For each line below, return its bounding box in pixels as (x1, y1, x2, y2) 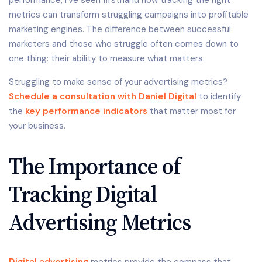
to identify (196, 91, 241, 103)
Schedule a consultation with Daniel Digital (9, 91, 196, 103)
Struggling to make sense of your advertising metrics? (9, 76, 227, 88)
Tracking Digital (9, 178, 157, 210)
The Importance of (9, 150, 180, 182)
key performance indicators (25, 105, 147, 118)
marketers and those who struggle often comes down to (9, 38, 239, 50)
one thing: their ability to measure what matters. (9, 53, 205, 65)
